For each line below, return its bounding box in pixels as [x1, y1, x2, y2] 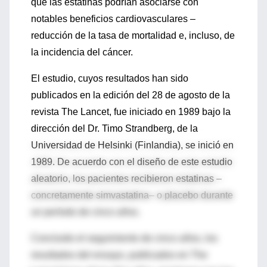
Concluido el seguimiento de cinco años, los [31, 233, 218, 243]
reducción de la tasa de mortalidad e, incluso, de [31, 30, 235, 41]
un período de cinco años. [31, 207, 140, 217]
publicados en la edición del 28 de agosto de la [31, 90, 230, 100]
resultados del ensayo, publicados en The [31, 250, 207, 260]
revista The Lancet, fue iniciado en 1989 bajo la [31, 107, 231, 117]
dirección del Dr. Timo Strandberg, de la [31, 123, 198, 133]
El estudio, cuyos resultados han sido [31, 73, 188, 83]
